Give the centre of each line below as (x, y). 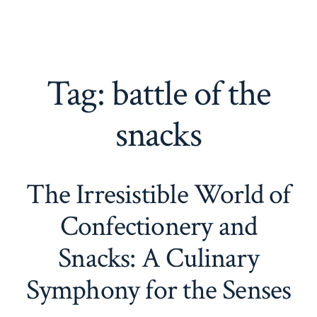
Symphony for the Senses (158, 290)
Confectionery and (158, 226)
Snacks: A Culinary (158, 258)
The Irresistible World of (158, 194)
